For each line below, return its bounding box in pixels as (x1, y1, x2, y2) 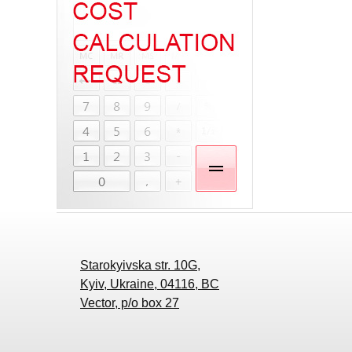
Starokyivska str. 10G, (80, 258, 200, 272)
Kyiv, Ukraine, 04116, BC (80, 277, 219, 291)
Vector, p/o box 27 (80, 296, 179, 310)
